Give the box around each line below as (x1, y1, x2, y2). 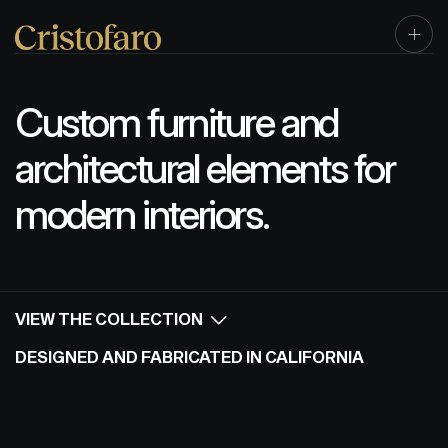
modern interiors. (15, 190, 269, 239)
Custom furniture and (15, 98, 339, 147)
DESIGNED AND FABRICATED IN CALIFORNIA (15, 347, 364, 366)
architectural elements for (15, 144, 395, 193)
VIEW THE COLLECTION (15, 309, 206, 328)
